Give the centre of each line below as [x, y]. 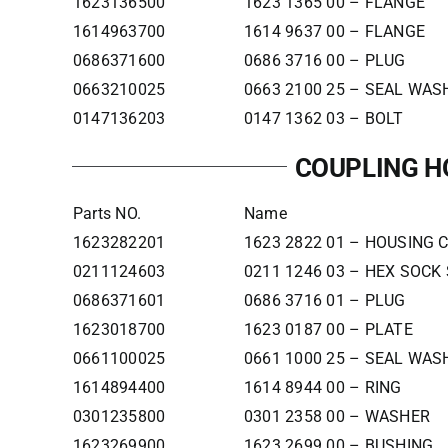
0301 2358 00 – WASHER [336, 416]
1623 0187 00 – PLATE [328, 329]
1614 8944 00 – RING [322, 387]
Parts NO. [107, 213]
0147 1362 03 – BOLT [323, 118]
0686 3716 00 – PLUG [324, 60]
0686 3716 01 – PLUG [324, 300]
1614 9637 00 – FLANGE [334, 31]
